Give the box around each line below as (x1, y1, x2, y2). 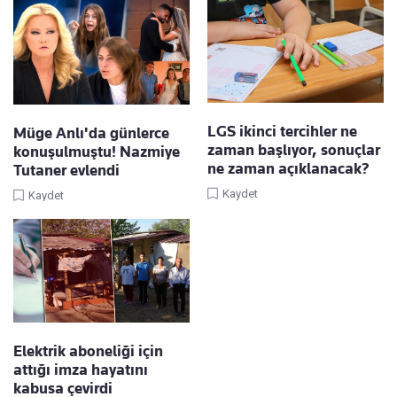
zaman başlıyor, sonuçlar (207, 141, 380, 160)
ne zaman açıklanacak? (207, 160, 370, 178)
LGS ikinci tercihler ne (207, 122, 357, 141)
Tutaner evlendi (13, 160, 120, 179)
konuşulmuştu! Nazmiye (13, 142, 180, 160)
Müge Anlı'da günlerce (13, 123, 169, 142)
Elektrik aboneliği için (13, 341, 163, 360)
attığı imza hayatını (13, 360, 148, 378)
